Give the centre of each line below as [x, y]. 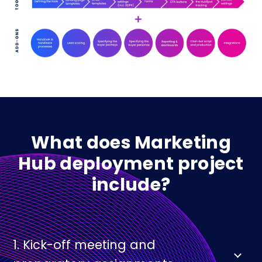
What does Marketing [131, 142]
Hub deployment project [131, 163]
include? [131, 185]
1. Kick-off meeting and [85, 244]
